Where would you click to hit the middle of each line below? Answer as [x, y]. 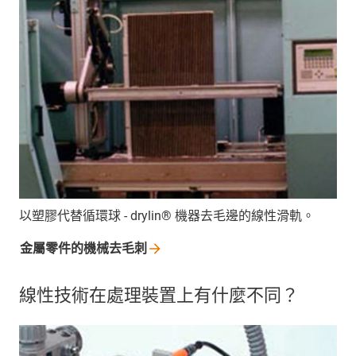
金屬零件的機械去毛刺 [83, 249]
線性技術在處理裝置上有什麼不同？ [159, 296]
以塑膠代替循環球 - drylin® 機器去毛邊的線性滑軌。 [167, 216]
